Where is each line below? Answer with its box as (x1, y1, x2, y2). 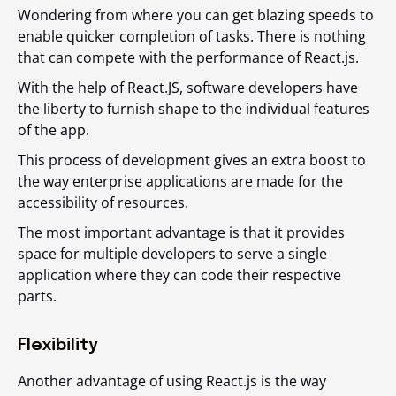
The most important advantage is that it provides (18, 223, 345, 242)
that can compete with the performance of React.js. (18, 48, 362, 67)
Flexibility (18, 337, 98, 354)
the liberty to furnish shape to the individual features (18, 99, 369, 118)
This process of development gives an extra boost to (18, 150, 366, 170)
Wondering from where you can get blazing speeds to (18, 5, 374, 25)
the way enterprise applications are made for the (18, 171, 343, 191)
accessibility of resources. (18, 193, 192, 212)
